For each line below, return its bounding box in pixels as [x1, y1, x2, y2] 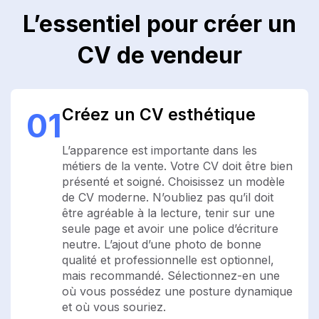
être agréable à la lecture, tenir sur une [62, 205, 275, 220]
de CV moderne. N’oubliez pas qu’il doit [62, 189, 273, 204]
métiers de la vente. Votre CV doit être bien [62, 158, 293, 173]
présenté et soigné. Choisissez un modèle [62, 174, 285, 189]
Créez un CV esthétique [62, 104, 256, 125]
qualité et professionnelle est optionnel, [62, 252, 274, 267]
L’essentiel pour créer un [23, 9, 296, 38]
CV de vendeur [77, 41, 242, 69]
